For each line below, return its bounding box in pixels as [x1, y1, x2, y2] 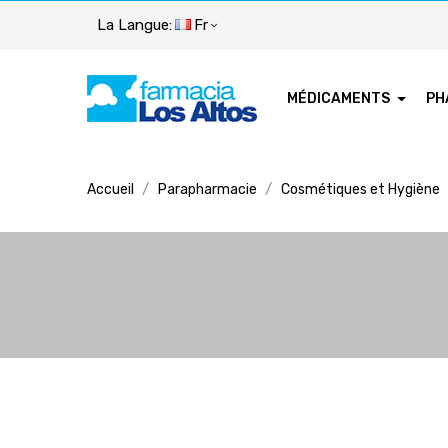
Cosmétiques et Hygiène [281, 180, 440, 198]
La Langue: [97, 15, 172, 34]
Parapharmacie [158, 180, 257, 198]
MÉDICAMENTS [287, 89, 390, 107]
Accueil [87, 180, 134, 198]
